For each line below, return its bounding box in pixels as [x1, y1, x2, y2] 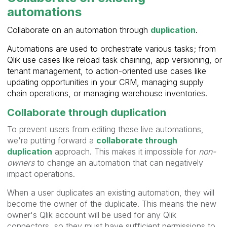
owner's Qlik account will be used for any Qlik [7, 209, 176, 220]
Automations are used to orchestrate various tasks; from [7, 43, 216, 54]
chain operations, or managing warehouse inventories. [7, 88, 207, 98]
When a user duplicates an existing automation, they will [7, 187, 214, 198]
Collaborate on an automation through [7, 24, 150, 35]
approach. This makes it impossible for [52, 146, 199, 157]
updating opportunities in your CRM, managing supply [7, 77, 204, 87]
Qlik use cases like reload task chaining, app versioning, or [7, 54, 222, 65]
